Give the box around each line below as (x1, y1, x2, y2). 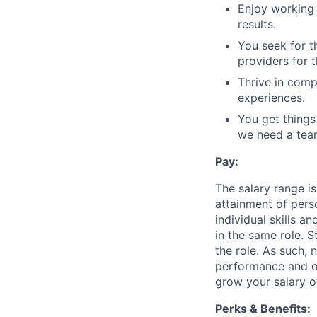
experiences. (238, 91, 305, 105)
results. (238, 17, 276, 31)
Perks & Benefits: (215, 301, 311, 316)
